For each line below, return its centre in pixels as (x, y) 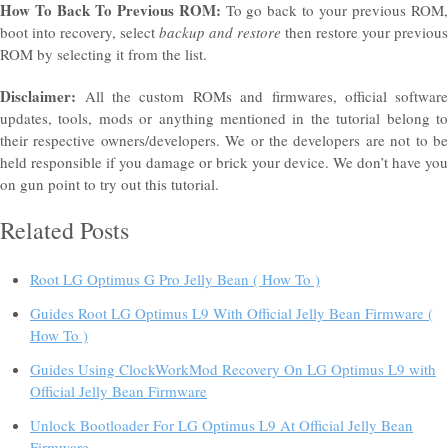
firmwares (302, 95)
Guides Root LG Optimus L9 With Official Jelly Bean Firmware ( (231, 312)
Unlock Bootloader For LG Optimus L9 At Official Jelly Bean (221, 424)
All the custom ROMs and (174, 95)
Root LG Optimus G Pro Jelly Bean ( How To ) (175, 278)
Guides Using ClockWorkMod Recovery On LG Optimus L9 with (233, 368)
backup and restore (222, 31)
